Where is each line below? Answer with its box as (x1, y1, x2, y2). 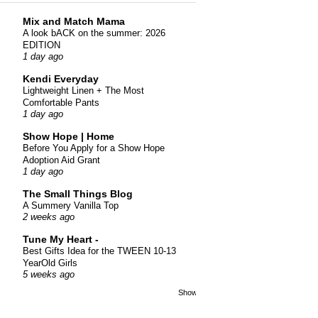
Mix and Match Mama (23, 16, 125, 28)
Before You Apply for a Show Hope (23, 143, 165, 154)
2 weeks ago (23, 212, 75, 223)
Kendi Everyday (23, 73, 99, 85)
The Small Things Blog (23, 188, 133, 200)
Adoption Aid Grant (23, 155, 100, 166)
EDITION (23, 40, 60, 51)
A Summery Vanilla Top (23, 200, 119, 212)
